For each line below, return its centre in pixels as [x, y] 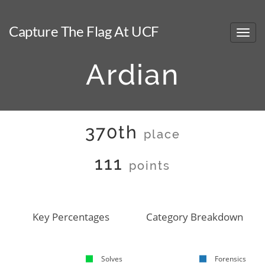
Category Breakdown [194, 217]
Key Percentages [71, 217]
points [150, 166]
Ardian [132, 75]
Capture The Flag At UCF [84, 31]
